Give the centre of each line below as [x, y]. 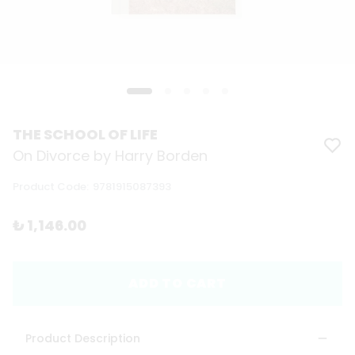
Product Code [50, 187]
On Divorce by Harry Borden [110, 156]
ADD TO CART [177, 284]
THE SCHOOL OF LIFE [85, 135]
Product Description [83, 339]
